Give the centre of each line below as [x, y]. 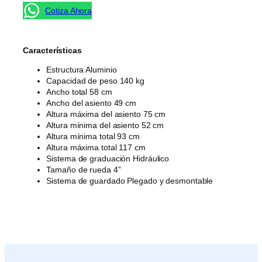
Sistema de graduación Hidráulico [108, 159]
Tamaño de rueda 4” [84, 170]
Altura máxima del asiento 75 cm [106, 114]
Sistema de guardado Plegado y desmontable [130, 181]
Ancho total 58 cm [79, 92]
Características [52, 51]
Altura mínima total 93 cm [93, 137]
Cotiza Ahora [69, 10]
